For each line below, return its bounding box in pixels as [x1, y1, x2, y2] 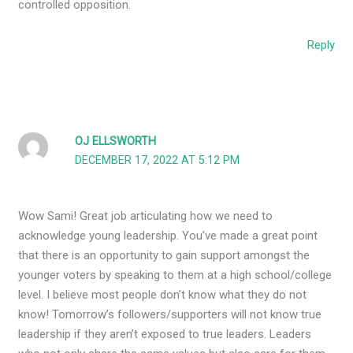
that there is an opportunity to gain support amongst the [18, 247, 310, 262]
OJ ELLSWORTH [75, 134, 157, 148]
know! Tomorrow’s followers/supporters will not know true [18, 307, 322, 321]
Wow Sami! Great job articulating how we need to [18, 208, 273, 223]
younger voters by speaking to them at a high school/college [18, 267, 333, 282]
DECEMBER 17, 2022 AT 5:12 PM [75, 153, 240, 167]
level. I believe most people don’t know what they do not [18, 287, 307, 302]
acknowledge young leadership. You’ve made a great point [18, 228, 318, 243]
